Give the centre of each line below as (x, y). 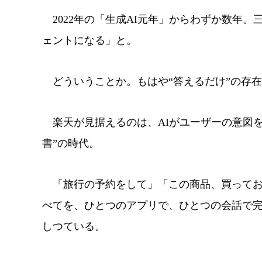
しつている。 (74, 226)
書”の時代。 (71, 143)
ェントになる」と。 (89, 40)
